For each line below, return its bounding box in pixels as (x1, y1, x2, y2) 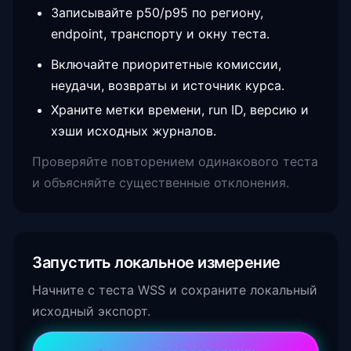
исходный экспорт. (32, 303, 150, 319)
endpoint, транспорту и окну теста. (51, 26, 270, 42)
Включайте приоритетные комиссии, (51, 56, 281, 72)
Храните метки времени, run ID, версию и (51, 102, 309, 118)
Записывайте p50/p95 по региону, (51, 5, 263, 20)
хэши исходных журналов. (51, 123, 216, 139)
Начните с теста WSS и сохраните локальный (32, 282, 317, 298)
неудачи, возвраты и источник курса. (51, 78, 284, 93)
